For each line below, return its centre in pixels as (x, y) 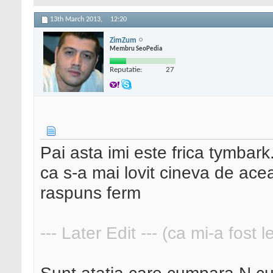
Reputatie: (126, 69)
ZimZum (123, 40)
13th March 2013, (77, 20)
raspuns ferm (90, 193)
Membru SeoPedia (136, 49)
